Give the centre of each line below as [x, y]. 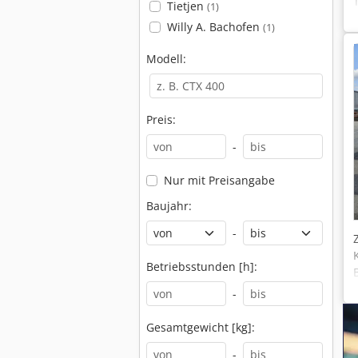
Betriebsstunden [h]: [202, 267]
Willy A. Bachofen [215, 27]
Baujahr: [169, 206]
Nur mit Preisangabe [219, 180]
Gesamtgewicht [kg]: [201, 327]
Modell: [166, 59]
